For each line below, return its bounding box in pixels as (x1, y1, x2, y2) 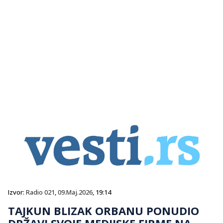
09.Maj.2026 (58, 187, 93, 197)
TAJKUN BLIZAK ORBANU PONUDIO (8, 203, 199, 218)
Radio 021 (26, 187, 55, 197)
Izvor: (8, 187, 26, 197)
